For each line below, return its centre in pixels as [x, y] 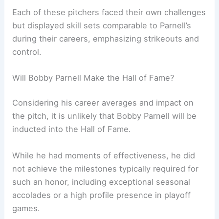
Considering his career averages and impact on [103, 103]
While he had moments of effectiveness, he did [104, 155]
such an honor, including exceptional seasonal [101, 182]
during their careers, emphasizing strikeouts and [106, 38]
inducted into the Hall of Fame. [72, 129]
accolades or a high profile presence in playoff [102, 195]
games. [26, 208]
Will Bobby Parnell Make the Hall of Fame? [93, 77]
